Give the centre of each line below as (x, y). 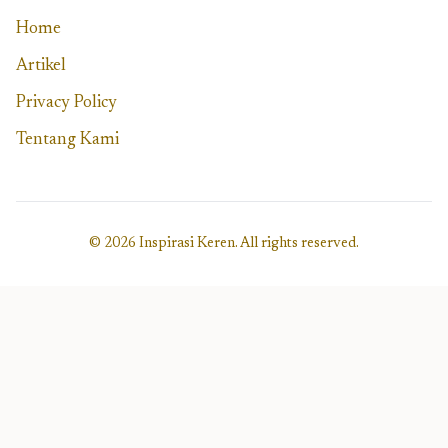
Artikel (41, 67)
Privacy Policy (66, 104)
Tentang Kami (67, 141)
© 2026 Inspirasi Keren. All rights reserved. (224, 244)
